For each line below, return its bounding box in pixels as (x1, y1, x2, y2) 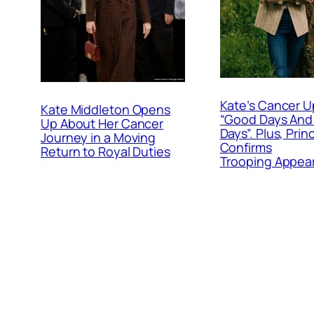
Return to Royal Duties (41, 142, 170, 160)
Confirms (219, 139, 272, 156)
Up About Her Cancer (41, 114, 164, 132)
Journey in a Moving (41, 128, 156, 146)
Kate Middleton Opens (41, 100, 170, 118)
